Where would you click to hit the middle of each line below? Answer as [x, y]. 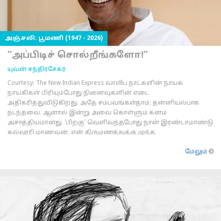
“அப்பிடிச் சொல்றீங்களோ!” [78, 55]
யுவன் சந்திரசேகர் [37, 70]
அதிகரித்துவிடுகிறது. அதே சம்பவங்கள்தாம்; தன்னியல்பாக [103, 103]
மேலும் [197, 152]
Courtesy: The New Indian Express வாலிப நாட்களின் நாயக [95, 83]
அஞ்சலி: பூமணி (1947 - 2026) [54, 38]
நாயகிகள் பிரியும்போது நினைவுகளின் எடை [78, 93]
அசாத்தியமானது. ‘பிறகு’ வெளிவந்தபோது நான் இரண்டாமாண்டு [110, 123]
